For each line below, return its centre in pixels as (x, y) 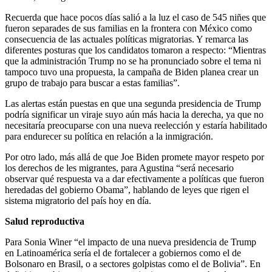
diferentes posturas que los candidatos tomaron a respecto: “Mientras (135, 50)
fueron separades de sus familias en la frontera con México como (128, 28)
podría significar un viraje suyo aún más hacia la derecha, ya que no (134, 114)
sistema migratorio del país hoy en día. (78, 200)
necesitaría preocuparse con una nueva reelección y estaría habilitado (136, 125)
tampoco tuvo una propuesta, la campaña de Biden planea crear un (132, 72)
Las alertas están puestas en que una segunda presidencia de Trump (133, 103)
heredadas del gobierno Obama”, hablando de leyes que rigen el (127, 189)
